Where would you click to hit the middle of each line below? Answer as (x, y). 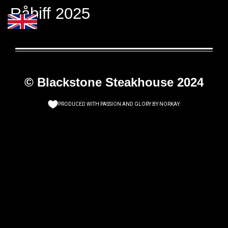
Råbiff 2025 (50, 13)
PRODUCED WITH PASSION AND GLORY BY (108, 104)
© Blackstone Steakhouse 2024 (114, 82)
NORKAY (169, 104)
